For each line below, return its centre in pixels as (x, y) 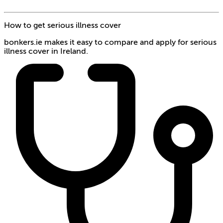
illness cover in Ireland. (46, 51)
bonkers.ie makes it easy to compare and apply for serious (110, 42)
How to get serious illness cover (62, 25)
